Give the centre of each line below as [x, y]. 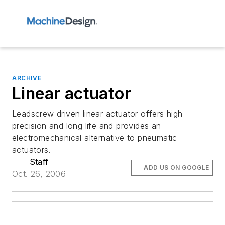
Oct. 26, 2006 [39, 174]
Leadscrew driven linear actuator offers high [97, 114]
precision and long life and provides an [87, 126]
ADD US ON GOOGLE [177, 167]
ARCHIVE [27, 78]
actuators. [32, 150]
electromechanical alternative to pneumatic [95, 138]
